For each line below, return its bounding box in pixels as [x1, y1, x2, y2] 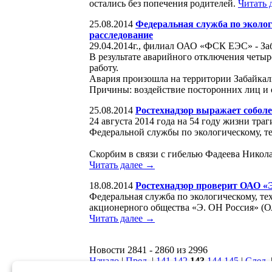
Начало [89, 255, 119, 266]
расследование [89, 29, 153, 40]
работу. [89, 62, 118, 73]
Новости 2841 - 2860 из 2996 [89, 244, 208, 255]
